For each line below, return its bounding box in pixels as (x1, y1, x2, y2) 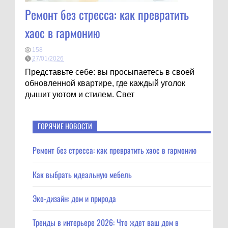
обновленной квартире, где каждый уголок (25, 79, 185, 88)
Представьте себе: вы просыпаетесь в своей (25, 68, 194, 76)
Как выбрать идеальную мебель (33, 168, 132, 181)
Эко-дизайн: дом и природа (33, 192, 116, 205)
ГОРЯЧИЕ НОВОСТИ (38, 121, 92, 131)
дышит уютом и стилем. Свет (25, 90, 134, 99)
